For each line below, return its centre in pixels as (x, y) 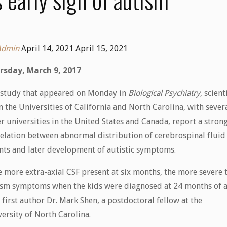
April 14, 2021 (48, 48)
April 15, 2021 (102, 48)
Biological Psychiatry (164, 93)
